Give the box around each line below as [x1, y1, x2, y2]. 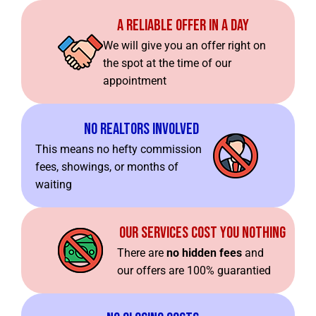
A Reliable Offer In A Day [117, 16, 250, 36]
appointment [103, 74, 167, 88]
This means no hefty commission [35, 142, 202, 157]
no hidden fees [166, 246, 243, 260]
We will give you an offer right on [103, 39, 267, 53]
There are [117, 246, 167, 260]
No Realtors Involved [83, 119, 199, 140]
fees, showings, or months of [35, 160, 178, 174]
